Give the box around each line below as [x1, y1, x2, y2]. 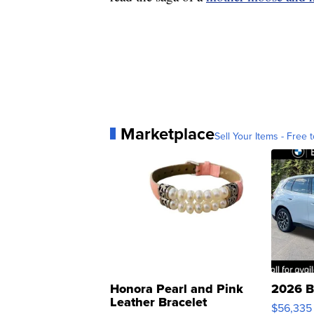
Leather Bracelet [110, 292, 207, 311]
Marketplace [121, 121, 214, 146]
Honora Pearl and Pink [110, 279, 243, 298]
